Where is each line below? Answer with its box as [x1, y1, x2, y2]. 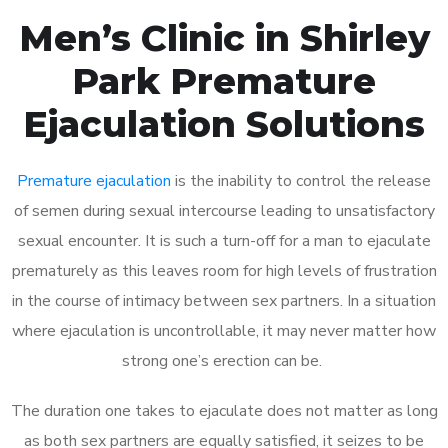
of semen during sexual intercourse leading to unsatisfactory [13, 199, 435, 222]
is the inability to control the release [171, 169, 431, 192]
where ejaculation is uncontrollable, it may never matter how [12, 319, 436, 342]
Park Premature [72, 58, 376, 103]
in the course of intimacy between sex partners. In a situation [12, 289, 436, 312]
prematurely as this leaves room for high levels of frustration [11, 259, 437, 282]
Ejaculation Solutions [23, 101, 425, 146]
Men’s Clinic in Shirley [18, 15, 430, 60]
